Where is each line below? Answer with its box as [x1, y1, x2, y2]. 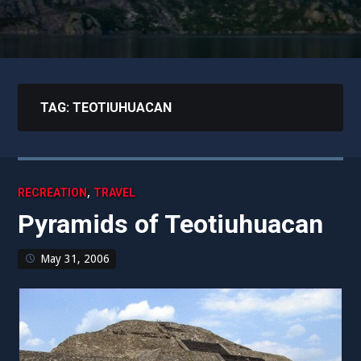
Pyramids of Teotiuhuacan [18, 209, 324, 239]
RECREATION [18, 186, 88, 199]
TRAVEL [93, 186, 136, 199]
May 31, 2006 [40, 252, 110, 265]
